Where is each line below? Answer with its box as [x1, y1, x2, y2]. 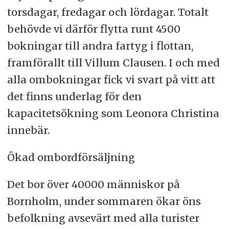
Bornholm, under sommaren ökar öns [7, 195, 201, 208]
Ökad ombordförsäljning [7, 151, 135, 164]
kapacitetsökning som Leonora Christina [7, 107, 219, 120]
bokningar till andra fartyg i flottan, [7, 39, 193, 53]
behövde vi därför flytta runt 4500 [7, 22, 180, 36]
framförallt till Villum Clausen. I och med [7, 56, 220, 70]
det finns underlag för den [7, 90, 142, 103]
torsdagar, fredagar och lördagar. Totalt [7, 6, 209, 19]
